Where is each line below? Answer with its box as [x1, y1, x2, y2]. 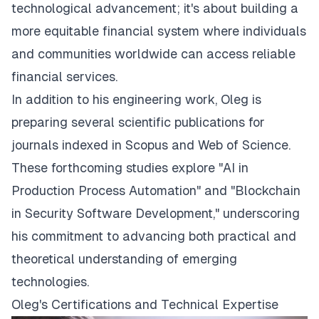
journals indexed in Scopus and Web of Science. [11, 137, 291, 152]
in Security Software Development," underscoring [11, 206, 300, 221]
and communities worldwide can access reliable [11, 46, 296, 61]
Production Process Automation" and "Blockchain [11, 183, 300, 198]
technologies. [11, 274, 89, 289]
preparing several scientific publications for [11, 115, 265, 130]
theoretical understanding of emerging [11, 251, 237, 266]
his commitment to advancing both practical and [11, 229, 296, 244]
